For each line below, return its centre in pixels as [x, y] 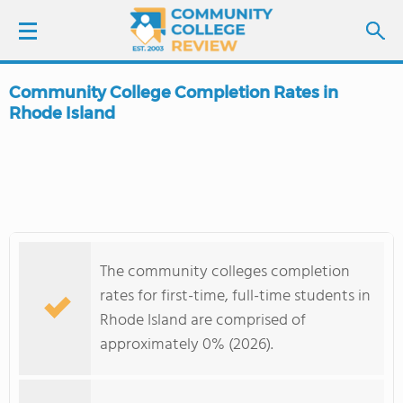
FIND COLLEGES [115, 201]
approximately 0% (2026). [187, 345]
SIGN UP [126, 144]
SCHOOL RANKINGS [91, 251]
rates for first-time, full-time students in [235, 296]
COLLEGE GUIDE [80, 301]
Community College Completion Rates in [174, 93]
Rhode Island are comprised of [203, 321]
